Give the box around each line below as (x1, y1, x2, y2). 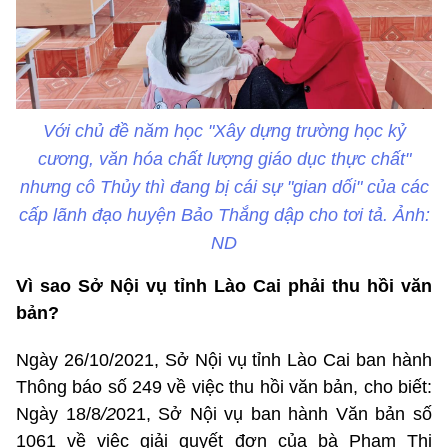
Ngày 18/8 (16, 404, 101, 425)
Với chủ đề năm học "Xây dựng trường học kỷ (42, 121, 406, 142)
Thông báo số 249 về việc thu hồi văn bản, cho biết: (16, 377, 432, 398)
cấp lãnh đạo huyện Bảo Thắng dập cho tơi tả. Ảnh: (18, 205, 430, 226)
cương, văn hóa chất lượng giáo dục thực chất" (37, 149, 411, 170)
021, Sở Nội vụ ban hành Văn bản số (115, 404, 433, 425)
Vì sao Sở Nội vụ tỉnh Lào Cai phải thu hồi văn (16, 276, 432, 297)
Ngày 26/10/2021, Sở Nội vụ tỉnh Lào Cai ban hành (16, 350, 432, 371)
